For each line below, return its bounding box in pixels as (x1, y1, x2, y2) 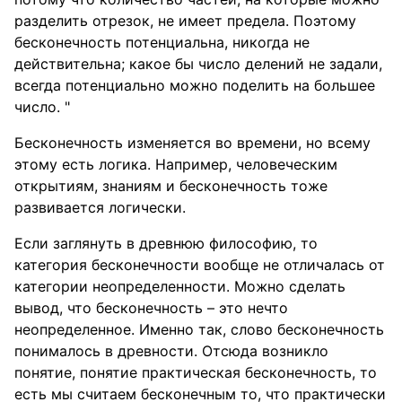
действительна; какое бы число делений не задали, (14, 55, 382, 73)
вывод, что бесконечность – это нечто (14, 299, 288, 317)
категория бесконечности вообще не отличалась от (14, 256, 385, 274)
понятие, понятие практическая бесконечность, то (14, 363, 377, 381)
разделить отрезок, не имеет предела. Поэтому (14, 12, 356, 30)
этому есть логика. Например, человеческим (14, 155, 337, 173)
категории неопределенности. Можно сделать (14, 277, 345, 295)
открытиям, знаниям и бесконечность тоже (14, 177, 328, 195)
